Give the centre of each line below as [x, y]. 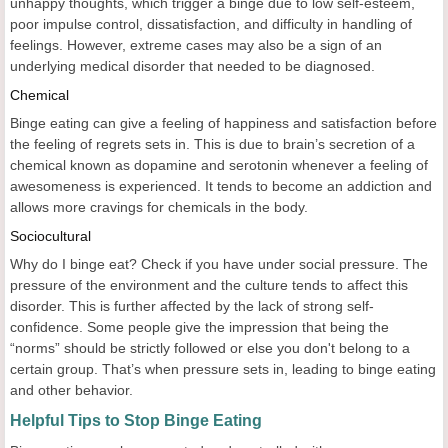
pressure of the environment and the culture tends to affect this [209, 284]
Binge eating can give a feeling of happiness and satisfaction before [223, 122]
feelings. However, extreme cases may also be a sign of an [196, 44]
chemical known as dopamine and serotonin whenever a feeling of [219, 164]
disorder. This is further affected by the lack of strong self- [192, 305]
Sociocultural [50, 235]
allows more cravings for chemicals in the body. [159, 206]
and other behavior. [71, 389]
